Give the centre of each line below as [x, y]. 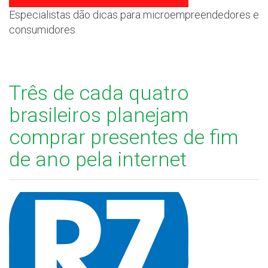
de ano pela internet [98, 159]
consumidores [42, 30]
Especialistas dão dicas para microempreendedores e [134, 15]
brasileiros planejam [99, 115]
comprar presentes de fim [124, 137]
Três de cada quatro [99, 93]
